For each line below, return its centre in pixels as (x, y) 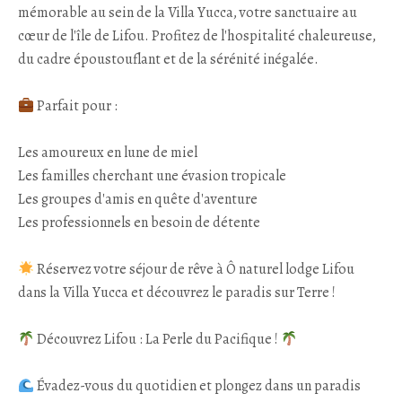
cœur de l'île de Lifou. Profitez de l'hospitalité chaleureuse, (197, 36)
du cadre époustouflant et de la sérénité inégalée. (168, 59)
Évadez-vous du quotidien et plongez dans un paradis (198, 386)
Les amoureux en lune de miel (108, 153)
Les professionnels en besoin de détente (140, 223)
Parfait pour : (76, 106)
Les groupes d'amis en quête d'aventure (138, 199)
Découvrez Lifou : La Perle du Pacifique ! (158, 339)
